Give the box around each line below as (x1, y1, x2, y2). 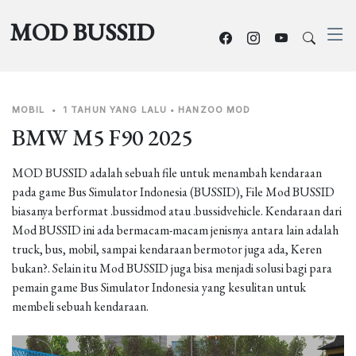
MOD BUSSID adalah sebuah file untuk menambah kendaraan (12, 164, 322, 181)
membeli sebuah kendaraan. (12, 298, 149, 315)
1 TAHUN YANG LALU (62, 104, 168, 115)
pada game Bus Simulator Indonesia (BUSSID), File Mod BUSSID (12, 184, 335, 200)
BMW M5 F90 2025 (12, 122, 192, 153)
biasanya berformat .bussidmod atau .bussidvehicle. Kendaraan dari (12, 203, 342, 219)
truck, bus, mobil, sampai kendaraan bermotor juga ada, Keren (12, 241, 322, 257)
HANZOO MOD (178, 104, 251, 115)
